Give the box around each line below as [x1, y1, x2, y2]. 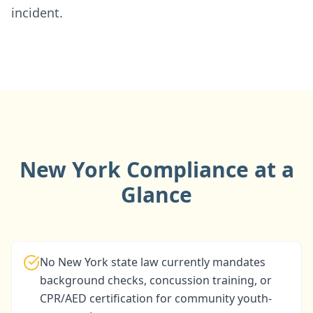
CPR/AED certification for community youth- [40, 291, 272, 306]
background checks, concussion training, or [40, 272, 272, 288]
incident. [11, 4, 63, 21]
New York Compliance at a [19, 155, 294, 184]
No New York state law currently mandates [40, 254, 265, 270]
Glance [121, 180, 192, 209]
